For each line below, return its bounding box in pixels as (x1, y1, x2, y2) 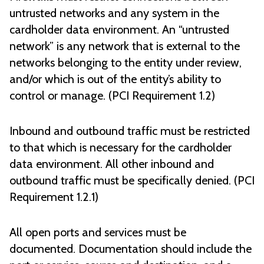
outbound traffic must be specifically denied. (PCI (9, 173, 255, 188)
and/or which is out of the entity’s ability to (9, 72, 221, 87)
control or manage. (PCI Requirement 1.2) (9, 88, 215, 103)
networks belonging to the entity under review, (9, 55, 242, 70)
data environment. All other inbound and (9, 157, 214, 171)
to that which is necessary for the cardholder (9, 140, 232, 155)
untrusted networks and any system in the (9, 6, 219, 21)
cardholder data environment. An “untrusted (9, 22, 229, 37)
